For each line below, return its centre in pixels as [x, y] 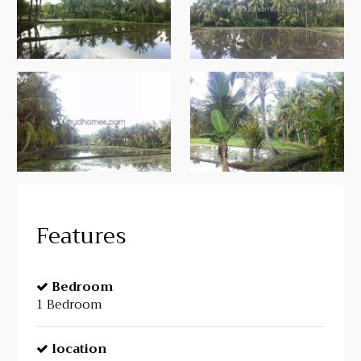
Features [81, 236]
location [79, 349]
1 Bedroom [69, 304]
